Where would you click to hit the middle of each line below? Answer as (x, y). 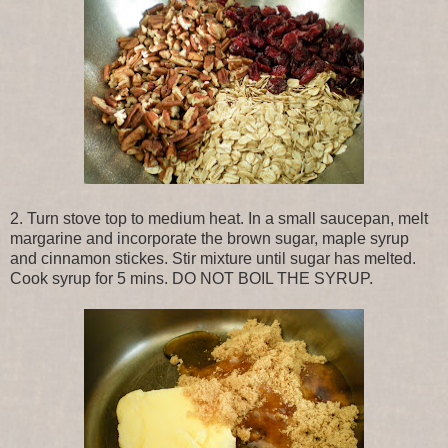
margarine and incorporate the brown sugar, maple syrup (209, 238)
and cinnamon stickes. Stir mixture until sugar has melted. (213, 258)
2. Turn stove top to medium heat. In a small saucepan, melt (219, 218)
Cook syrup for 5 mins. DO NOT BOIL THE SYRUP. (191, 278)
